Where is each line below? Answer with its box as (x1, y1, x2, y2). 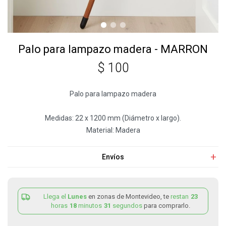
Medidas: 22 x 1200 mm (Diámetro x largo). (45, 114, 181, 122)
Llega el (43, 193, 68, 200)
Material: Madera (86, 126, 140, 134)
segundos (111, 202, 144, 209)
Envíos (102, 153, 124, 161)
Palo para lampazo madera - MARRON (18, 43, 208, 55)
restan (171, 193, 190, 200)
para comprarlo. (144, 202, 190, 209)
